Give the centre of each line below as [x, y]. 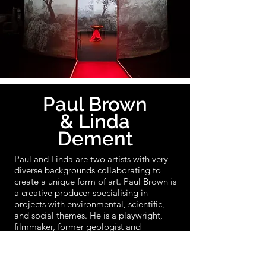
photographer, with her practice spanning [95, 249]
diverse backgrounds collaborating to [88, 170]
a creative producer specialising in [81, 193]
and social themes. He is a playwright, [88, 215]
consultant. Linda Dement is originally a [92, 238]
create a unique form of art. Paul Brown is [95, 181]
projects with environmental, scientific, [89, 204]
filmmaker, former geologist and [77, 227]
